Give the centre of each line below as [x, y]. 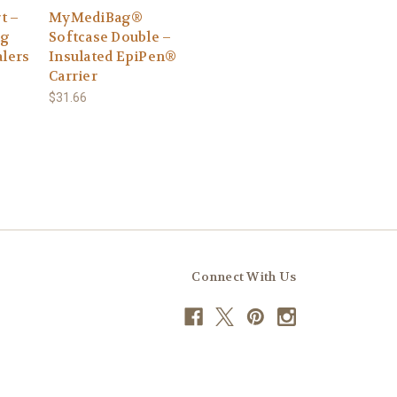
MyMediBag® [96, 17]
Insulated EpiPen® [113, 56]
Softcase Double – [110, 37]
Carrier [73, 76]
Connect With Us [244, 277]
